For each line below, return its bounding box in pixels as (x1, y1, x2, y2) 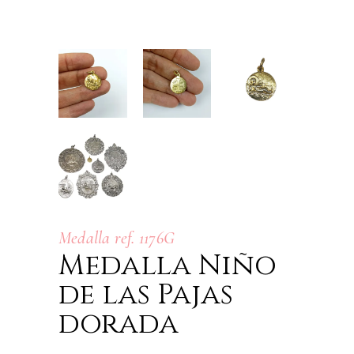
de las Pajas (58, 276, 233, 314)
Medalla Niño (58, 247, 277, 285)
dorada (58, 305, 179, 344)
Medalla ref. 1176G (58, 228, 175, 249)
